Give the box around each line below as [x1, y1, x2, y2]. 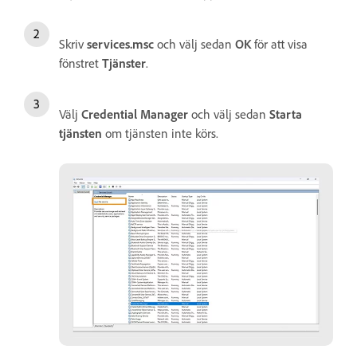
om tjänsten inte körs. [102, 124, 218, 141]
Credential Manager [81, 105, 188, 122]
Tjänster [102, 54, 146, 71]
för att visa [254, 35, 308, 52]
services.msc [87, 35, 154, 52]
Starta [269, 105, 302, 122]
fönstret [59, 54, 102, 71]
